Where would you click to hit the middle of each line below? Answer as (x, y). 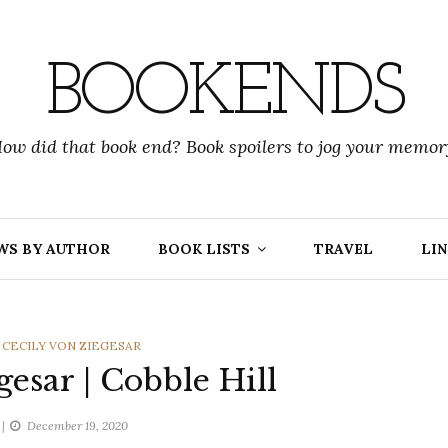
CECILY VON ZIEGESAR (71, 345)
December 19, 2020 (77, 425)
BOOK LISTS (204, 249)
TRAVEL (343, 249)
